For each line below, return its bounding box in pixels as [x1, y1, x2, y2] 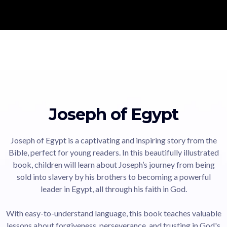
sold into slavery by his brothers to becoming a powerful [16, 172, 211, 181]
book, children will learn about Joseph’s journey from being [12, 160, 215, 169]
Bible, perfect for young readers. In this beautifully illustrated [8, 147, 219, 157]
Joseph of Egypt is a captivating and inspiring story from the [10, 135, 217, 145]
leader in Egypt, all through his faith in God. [40, 184, 187, 194]
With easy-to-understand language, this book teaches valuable [6, 208, 221, 218]
